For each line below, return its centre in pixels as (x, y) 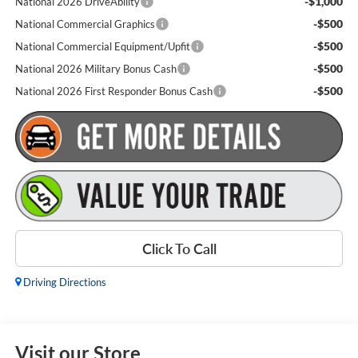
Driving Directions (63, 282)
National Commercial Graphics (85, 24)
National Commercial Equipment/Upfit (102, 47)
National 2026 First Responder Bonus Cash (113, 91)
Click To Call (179, 249)
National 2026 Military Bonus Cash (95, 69)
